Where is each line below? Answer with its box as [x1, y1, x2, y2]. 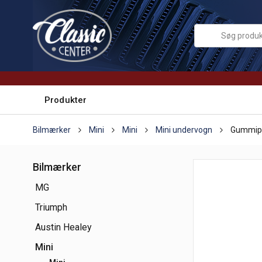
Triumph [35, 202, 67, 213]
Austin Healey [35, 222, 92, 233]
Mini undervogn [156, 125, 212, 135]
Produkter [44, 94, 87, 105]
